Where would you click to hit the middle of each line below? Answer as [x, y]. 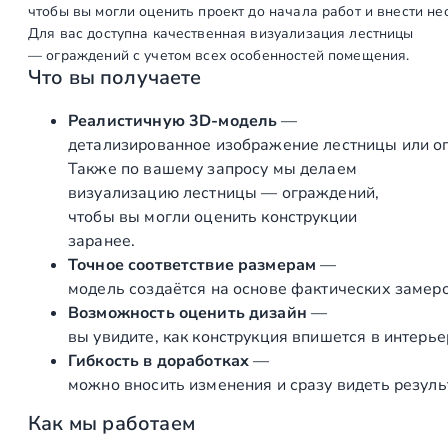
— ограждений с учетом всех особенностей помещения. [219, 56]
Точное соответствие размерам [192, 265]
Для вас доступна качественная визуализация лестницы [221, 34]
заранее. [102, 241]
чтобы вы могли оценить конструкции [213, 217]
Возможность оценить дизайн [187, 313]
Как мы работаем [111, 424]
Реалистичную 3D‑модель [173, 121]
